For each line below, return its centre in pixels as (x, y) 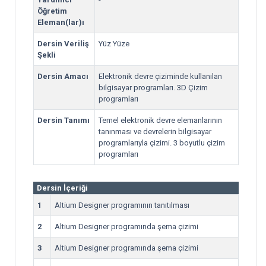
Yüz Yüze (114, 44)
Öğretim (52, 11)
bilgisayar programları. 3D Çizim (153, 88)
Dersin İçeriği (62, 188)
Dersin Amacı (63, 76)
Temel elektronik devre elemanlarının (160, 120)
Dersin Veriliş (63, 44)
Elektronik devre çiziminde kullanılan (160, 76)
